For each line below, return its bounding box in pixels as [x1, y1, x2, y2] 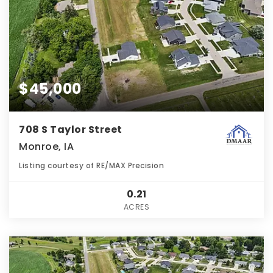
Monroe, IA [19, 139, 74, 154]
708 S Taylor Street [19, 122, 122, 136]
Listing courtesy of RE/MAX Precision [19, 160, 164, 171]
